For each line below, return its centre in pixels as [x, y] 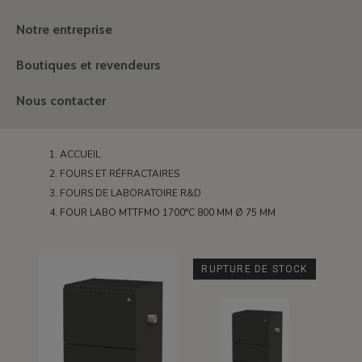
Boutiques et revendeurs [88, 65]
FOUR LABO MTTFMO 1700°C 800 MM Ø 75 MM [168, 213]
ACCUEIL [80, 154]
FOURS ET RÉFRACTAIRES [120, 174]
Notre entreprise [64, 29]
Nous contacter [61, 101]
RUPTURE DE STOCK [255, 269]
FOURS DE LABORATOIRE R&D [131, 193]
